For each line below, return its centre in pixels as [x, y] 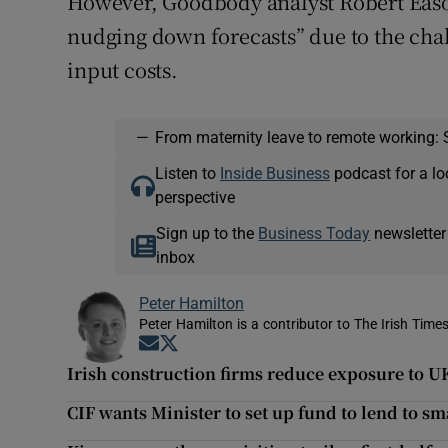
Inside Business [274, 173]
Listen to [187, 173]
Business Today [314, 233]
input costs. [122, 70]
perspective [194, 197]
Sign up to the [207, 233]
